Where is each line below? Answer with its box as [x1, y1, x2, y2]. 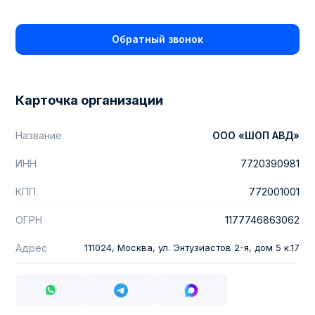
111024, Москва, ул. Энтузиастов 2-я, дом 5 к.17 [84, 241, 300, 253]
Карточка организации [15, 93, 163, 108]
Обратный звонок [112, 33, 203, 45]
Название [15, 129, 62, 141]
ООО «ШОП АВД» [212, 129, 300, 141]
